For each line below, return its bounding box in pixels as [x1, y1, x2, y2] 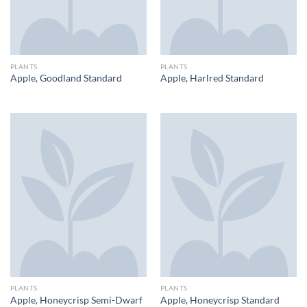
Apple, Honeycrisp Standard [160, 294, 280, 306]
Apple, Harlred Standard [160, 72, 264, 84]
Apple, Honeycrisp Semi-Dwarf [10, 294, 143, 306]
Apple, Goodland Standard [10, 72, 122, 84]
